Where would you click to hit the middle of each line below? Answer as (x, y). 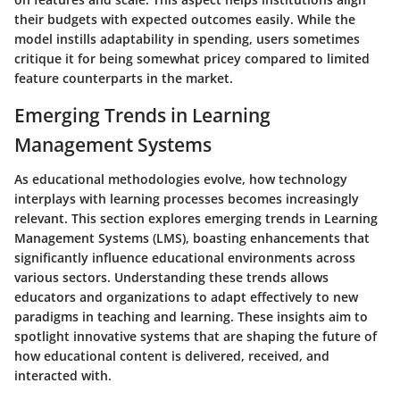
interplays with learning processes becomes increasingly (187, 198)
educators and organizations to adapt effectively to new (186, 296)
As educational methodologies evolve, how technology (181, 179)
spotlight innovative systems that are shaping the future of (196, 336)
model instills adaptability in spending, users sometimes (187, 39)
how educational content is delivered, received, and (172, 355)
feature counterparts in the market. (124, 79)
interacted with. (63, 375)
